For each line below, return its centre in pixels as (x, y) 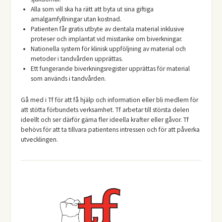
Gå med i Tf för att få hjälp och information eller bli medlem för (110, 100)
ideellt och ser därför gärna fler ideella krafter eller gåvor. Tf (105, 119)
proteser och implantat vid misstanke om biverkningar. (107, 39)
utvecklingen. (40, 139)
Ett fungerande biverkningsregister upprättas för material (111, 69)
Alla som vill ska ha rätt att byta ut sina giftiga (92, 9)
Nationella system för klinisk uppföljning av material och (109, 49)
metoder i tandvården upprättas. (77, 59)
